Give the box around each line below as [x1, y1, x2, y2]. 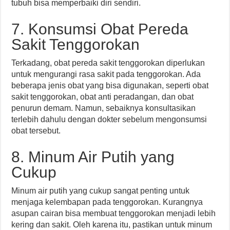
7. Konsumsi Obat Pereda [11, 21, 189, 37]
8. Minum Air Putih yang [11, 148, 175, 165]
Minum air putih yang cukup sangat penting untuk [11, 186, 190, 195]
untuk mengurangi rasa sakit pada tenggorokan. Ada [11, 70, 201, 79]
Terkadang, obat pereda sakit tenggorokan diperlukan [11, 59, 205, 67]
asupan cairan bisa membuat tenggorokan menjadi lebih [11, 209, 216, 218]
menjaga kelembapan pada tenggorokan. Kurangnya [11, 198, 203, 206]
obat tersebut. [11, 126, 61, 135]
